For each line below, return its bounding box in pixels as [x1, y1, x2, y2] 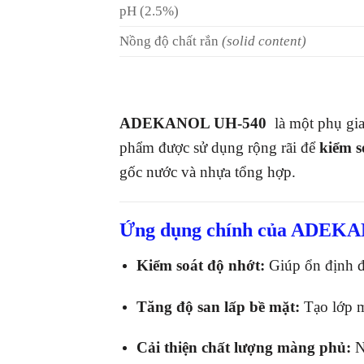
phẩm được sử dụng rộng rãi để [119, 138, 319, 156]
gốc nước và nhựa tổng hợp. [119, 162, 296, 180]
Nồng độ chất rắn [119, 33, 222, 50]
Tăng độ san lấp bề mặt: [136, 297, 300, 315]
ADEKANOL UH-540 [119, 114, 271, 132]
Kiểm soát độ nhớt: [136, 256, 265, 274]
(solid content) [222, 33, 306, 50]
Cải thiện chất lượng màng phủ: [136, 339, 351, 357]
